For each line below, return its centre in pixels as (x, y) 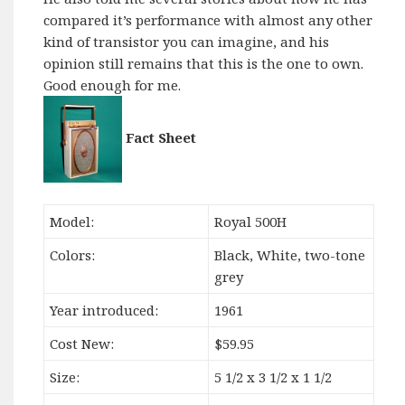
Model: (72, 221)
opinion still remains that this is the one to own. (204, 64)
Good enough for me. (113, 85)
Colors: (73, 254)
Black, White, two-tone (290, 254)
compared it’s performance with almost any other (208, 20)
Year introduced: (104, 310)
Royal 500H (251, 221)
